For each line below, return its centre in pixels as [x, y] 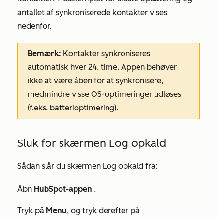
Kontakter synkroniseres [106, 54]
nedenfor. [34, 26]
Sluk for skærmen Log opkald [92, 143]
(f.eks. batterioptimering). [73, 108]
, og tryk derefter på [103, 210]
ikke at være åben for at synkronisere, [95, 81]
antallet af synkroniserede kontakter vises [92, 12]
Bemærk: [44, 54]
